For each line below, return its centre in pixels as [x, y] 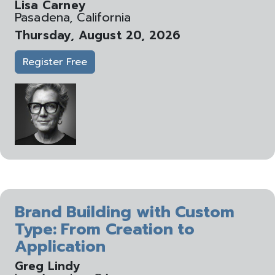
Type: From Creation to [105, 229]
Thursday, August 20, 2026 [98, 35]
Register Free [55, 62]
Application [60, 246]
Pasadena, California [73, 17]
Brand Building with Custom [125, 212]
